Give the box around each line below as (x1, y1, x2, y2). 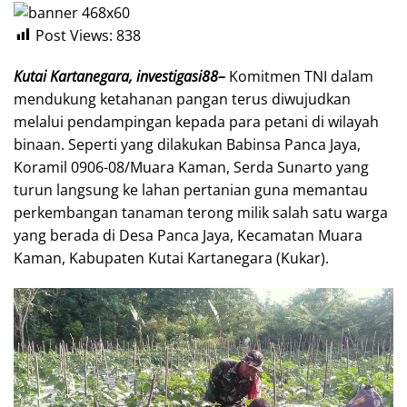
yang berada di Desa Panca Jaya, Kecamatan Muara (14, 224, 362, 245)
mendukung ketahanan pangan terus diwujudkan (14, 88, 351, 109)
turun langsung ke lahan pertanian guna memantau (14, 179, 368, 200)
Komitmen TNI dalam (225, 65, 373, 86)
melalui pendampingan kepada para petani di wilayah (14, 111, 379, 132)
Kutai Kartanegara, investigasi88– (14, 65, 225, 86)
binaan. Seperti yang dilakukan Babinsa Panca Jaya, (14, 134, 361, 154)
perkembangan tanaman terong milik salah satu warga (14, 202, 388, 223)
